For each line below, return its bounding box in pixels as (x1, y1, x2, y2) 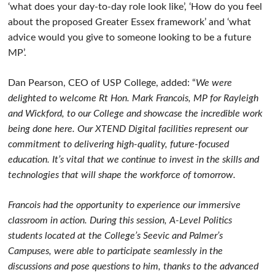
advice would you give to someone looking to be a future (8, 32, 252, 42)
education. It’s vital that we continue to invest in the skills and (8, 154, 260, 165)
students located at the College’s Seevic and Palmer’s (8, 230, 223, 241)
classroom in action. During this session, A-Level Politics (8, 215, 233, 225)
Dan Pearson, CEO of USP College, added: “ (8, 77, 196, 88)
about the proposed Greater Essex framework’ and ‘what (8, 17, 252, 27)
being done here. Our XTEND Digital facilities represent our (8, 123, 249, 134)
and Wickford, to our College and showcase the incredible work (8, 108, 263, 118)
